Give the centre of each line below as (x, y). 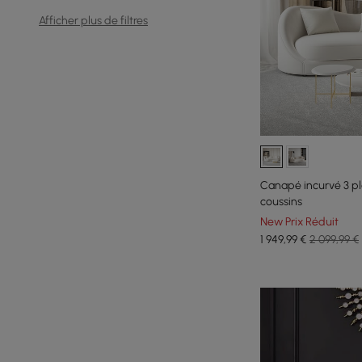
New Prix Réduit (299, 221)
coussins (281, 201)
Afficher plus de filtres (93, 21)
